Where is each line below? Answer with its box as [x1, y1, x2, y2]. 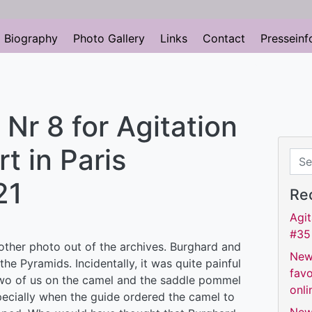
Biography [4, 31, 58, 45]
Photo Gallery [73, 31, 145, 45]
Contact [203, 31, 245, 45]
